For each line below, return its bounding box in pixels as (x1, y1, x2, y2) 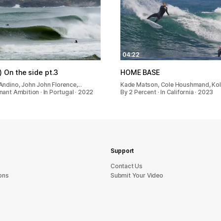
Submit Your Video (110, 172, 163, 179)
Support (110, 147, 134, 154)
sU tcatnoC (110, 162, 143, 170)
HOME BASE (120, 68, 160, 76)
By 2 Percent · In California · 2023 (120, 88, 214, 96)
